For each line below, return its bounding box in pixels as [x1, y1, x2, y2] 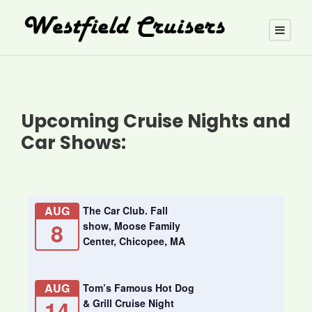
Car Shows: [21, 130, 126, 156]
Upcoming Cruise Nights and [21, 109, 290, 134]
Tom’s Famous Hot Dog [83, 281, 194, 295]
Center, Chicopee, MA [83, 234, 185, 249]
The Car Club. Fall [83, 203, 168, 218]
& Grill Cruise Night [83, 296, 174, 311]
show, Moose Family [83, 219, 180, 233]
